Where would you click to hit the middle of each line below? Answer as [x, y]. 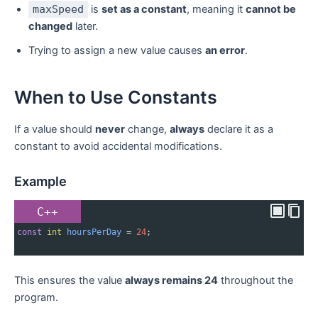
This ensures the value [70, 281]
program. [36, 298]
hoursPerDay [94, 232]
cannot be [271, 10]
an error [225, 51]
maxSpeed [58, 10]
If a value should [55, 130]
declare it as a [239, 130]
